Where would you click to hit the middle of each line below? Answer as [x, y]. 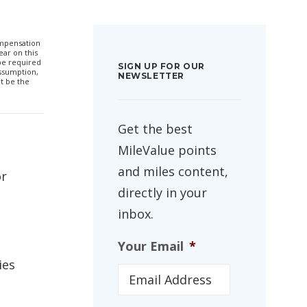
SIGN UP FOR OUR [161, 66]
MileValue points [167, 150]
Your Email [151, 246]
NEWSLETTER [151, 76]
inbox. [136, 214]
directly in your [162, 193]
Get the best [155, 129]
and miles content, [173, 171]
